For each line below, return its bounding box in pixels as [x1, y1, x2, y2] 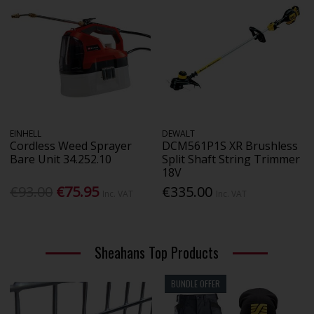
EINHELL [10, 127, 42, 139]
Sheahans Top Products [95, 242, 219, 264]
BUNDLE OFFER [170, 278, 220, 290]
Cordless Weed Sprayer [10, 137, 132, 153]
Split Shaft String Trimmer [162, 151, 301, 167]
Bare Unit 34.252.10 [10, 151, 112, 167]
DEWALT [162, 127, 196, 139]
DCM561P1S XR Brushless [162, 137, 299, 153]
